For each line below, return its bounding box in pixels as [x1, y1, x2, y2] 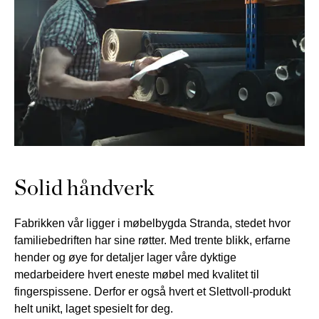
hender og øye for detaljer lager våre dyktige [14, 251, 236, 264]
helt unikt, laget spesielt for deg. [14, 302, 173, 315]
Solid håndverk [14, 174, 155, 201]
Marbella [232, 20, 296, 39]
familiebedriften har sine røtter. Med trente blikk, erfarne [14, 234, 291, 247]
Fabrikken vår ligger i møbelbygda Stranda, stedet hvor [14, 216, 291, 230]
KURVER [87, 15, 123, 23]
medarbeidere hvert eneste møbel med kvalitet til [14, 268, 259, 281]
